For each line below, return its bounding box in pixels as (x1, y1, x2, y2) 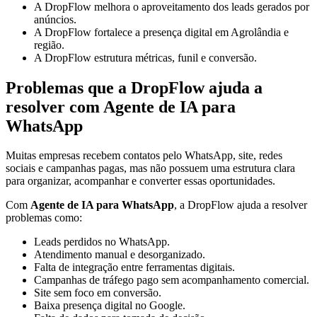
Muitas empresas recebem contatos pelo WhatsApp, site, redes (6, 149, 282, 162)
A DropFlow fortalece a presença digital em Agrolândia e (34, 25, 289, 38)
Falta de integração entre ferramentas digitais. (34, 261, 235, 274)
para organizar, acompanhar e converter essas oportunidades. (6, 175, 275, 188)
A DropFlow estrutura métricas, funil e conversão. (34, 51, 257, 64)
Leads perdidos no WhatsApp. (34, 236, 170, 248)
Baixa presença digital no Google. (34, 299, 185, 312)
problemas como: (6, 212, 82, 224)
